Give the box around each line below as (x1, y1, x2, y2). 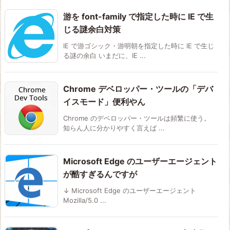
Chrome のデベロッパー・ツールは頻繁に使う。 (63, 113, 210, 122)
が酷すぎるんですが (63, 168, 137, 179)
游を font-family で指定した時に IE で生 (63, 11, 214, 22)
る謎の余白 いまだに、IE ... (63, 51, 146, 60)
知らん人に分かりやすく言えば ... (63, 123, 165, 132)
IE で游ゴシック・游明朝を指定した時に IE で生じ (63, 41, 214, 50)
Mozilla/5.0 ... (63, 196, 106, 204)
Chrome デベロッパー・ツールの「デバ (63, 83, 213, 94)
